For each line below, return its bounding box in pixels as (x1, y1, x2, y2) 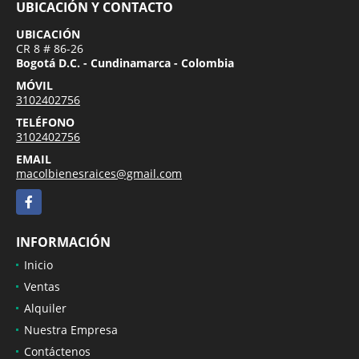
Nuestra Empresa (24, 321, 118, 337)
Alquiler (24, 300, 67, 316)
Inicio (24, 256, 53, 272)
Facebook (16, 189, 66, 205)
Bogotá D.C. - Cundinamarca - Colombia (16, 54, 234, 71)
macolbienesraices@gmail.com (16, 165, 182, 181)
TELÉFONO (16, 114, 75, 130)
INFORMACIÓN (16, 232, 111, 251)
